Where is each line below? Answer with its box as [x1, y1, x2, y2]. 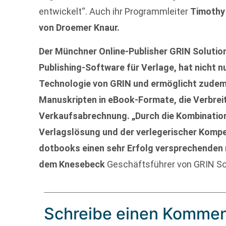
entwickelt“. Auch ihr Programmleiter [39, 6, 191, 17]
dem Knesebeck [39, 158, 105, 169]
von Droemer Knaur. [39, 22, 120, 33]
